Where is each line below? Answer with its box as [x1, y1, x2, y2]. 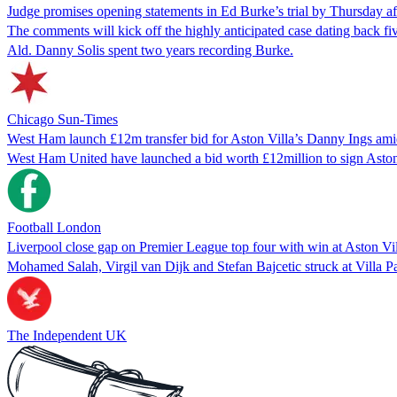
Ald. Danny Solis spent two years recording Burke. [7, 42, 293, 58]
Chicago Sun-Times [7, 111, 118, 127]
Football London [7, 219, 101, 235]
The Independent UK [7, 327, 127, 343]
